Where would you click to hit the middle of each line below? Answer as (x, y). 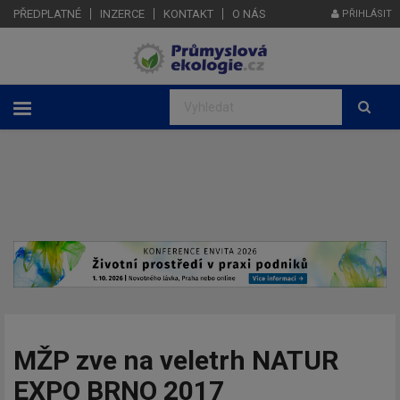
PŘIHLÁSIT (366, 14)
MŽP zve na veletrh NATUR (176, 360)
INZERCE (122, 14)
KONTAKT (188, 14)
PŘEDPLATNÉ (47, 14)
